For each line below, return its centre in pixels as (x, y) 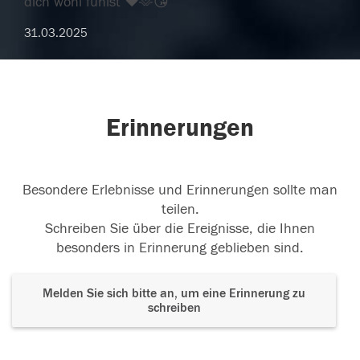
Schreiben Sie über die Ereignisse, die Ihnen (180, 229)
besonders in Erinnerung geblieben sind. (180, 248)
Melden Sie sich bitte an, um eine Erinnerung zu (174, 294)
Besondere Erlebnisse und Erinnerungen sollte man (180, 190)
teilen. (180, 210)
